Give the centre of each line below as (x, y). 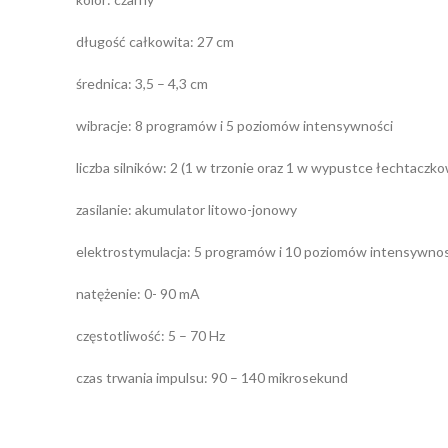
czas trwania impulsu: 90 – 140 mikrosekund (212, 377)
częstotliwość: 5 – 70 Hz (150, 335)
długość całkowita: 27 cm (155, 41)
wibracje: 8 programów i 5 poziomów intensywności (234, 125)
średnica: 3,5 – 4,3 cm (142, 83)
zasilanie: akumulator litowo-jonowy (186, 209)
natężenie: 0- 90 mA (138, 293)
